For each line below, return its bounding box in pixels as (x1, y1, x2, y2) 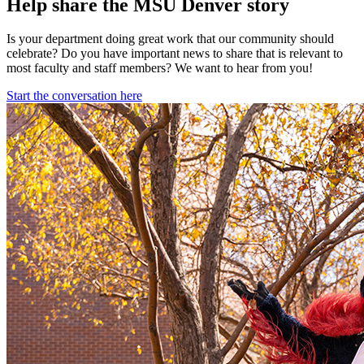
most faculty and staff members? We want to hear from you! (6, 61, 313, 76)
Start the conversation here (6, 89, 142, 103)
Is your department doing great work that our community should (6, 32, 334, 46)
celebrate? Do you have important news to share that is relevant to (6, 46, 343, 61)
